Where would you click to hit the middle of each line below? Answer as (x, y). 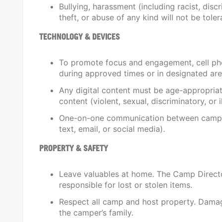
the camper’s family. (96, 212)
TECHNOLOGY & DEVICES (80, 36)
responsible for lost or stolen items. (126, 185)
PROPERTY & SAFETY (74, 148)
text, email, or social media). (112, 129)
